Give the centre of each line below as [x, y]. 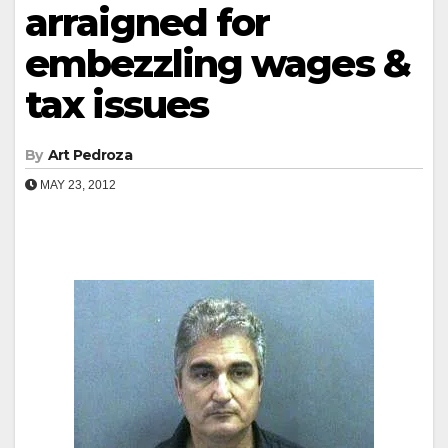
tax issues [117, 104]
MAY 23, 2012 [76, 184]
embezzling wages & [217, 63]
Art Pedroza [89, 154]
